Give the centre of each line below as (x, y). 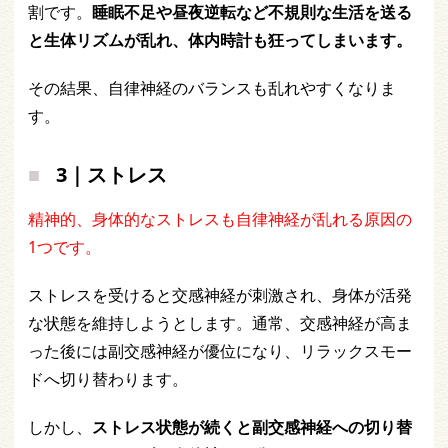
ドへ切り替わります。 (108, 379)
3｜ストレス (111, 175)
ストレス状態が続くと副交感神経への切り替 (252, 427)
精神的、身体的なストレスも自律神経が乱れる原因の (220, 219)
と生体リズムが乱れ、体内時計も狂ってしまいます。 (220, 40)
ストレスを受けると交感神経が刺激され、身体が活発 (220, 295)
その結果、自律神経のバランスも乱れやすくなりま (212, 88)
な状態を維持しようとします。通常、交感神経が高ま (220, 323)
